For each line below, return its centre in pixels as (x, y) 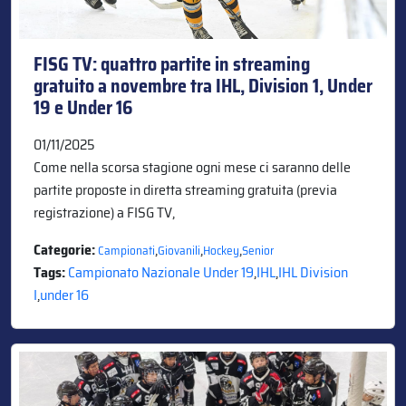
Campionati (126, 250)
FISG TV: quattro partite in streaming (172, 64)
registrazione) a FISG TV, (104, 212)
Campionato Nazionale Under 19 (161, 272)
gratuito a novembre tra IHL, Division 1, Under (203, 86)
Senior (258, 250)
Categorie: (66, 249)
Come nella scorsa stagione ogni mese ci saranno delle (192, 167)
